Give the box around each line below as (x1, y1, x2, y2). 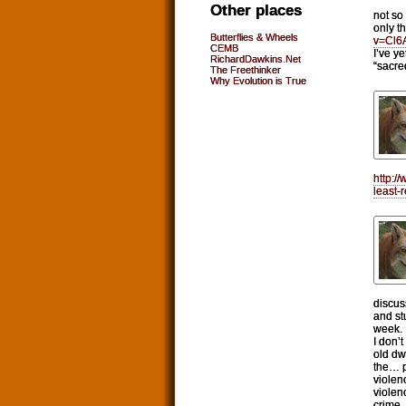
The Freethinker (210, 64, 281, 76)
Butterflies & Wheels (210, 32, 298, 43)
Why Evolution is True (210, 75, 306, 87)
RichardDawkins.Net (210, 53, 301, 65)
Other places (210, 2, 302, 19)
